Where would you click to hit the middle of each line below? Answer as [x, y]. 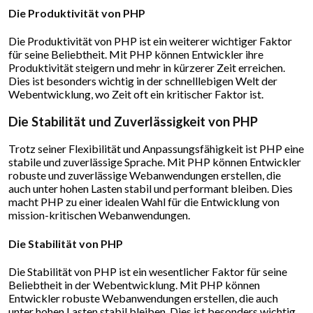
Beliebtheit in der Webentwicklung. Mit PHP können [134, 284]
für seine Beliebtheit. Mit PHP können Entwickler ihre [136, 54]
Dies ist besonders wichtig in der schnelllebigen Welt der [143, 80]
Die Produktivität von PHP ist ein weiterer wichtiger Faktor [150, 41]
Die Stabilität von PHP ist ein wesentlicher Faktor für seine [148, 271]
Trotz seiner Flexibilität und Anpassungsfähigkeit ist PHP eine [156, 149]
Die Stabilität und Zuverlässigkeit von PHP [133, 121]
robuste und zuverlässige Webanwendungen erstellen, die [145, 175]
